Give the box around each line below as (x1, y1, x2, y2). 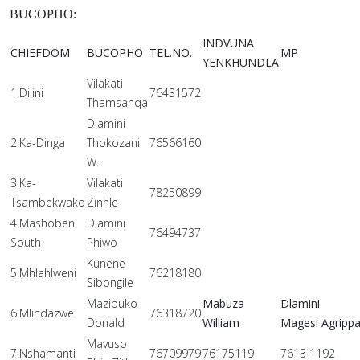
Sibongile (87, 274, 133, 290)
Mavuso (87, 335, 127, 351)
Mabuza (202, 295, 247, 311)
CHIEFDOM (10, 44, 70, 60)
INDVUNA (202, 35, 254, 51)
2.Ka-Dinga (10, 134, 65, 150)
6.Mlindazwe (10, 305, 74, 321)
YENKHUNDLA (202, 54, 279, 70)
